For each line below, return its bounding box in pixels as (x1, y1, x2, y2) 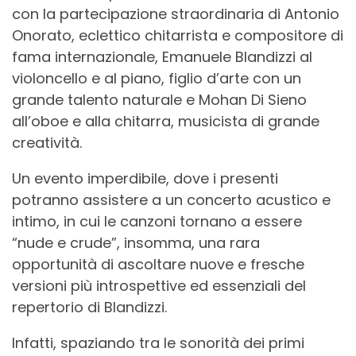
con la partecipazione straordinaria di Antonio (12, 3, 339, 24)
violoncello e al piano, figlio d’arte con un (12, 68, 301, 88)
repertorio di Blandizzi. (12, 296, 167, 317)
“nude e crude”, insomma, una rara (12, 232, 260, 253)
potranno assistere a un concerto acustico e (12, 189, 331, 210)
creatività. (12, 132, 82, 153)
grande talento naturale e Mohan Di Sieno (12, 89, 307, 110)
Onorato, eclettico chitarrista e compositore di (12, 25, 343, 45)
